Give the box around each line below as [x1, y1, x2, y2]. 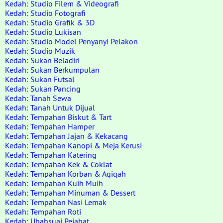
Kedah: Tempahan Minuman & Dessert [5, 188, 135, 198]
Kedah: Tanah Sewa [5, 93, 71, 103]
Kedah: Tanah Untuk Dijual [5, 103, 95, 112]
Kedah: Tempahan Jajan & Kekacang [5, 131, 128, 141]
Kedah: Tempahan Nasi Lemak [5, 197, 107, 207]
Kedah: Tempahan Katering [5, 150, 97, 160]
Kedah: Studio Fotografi [5, 8, 86, 18]
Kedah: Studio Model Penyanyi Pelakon [5, 36, 138, 46]
